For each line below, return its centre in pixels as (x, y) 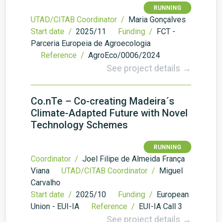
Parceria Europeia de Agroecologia (91, 43)
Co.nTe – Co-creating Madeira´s (103, 101)
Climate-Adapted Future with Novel (109, 113)
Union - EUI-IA (55, 206)
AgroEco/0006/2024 (124, 55)
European (173, 194)
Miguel (171, 171)
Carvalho (46, 183)
